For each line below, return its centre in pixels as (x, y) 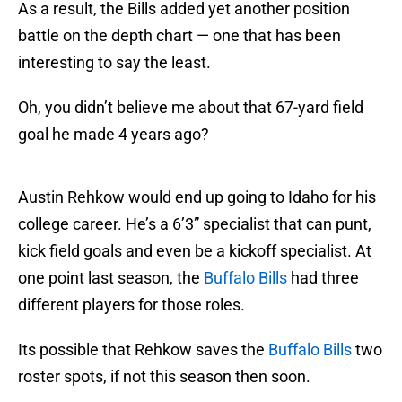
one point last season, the (111, 278)
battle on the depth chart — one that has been (179, 36)
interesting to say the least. (114, 63)
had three (323, 278)
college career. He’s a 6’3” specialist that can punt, (195, 224)
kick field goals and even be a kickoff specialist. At (195, 251)
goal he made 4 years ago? (114, 135)
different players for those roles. (131, 305)
